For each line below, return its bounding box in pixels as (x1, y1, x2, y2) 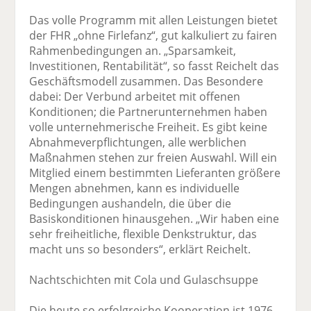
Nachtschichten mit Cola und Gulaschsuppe (29, 271, 259, 287)
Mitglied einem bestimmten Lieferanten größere (29, 165, 281, 180)
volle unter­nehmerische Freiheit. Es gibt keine (29, 119, 268, 135)
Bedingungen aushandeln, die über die (29, 195, 232, 211)
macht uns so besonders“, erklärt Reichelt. (29, 241, 251, 257)
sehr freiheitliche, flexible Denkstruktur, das (29, 226, 258, 242)
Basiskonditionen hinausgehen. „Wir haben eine (29, 210, 280, 226)
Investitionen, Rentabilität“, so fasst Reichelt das (29, 58, 280, 74)
